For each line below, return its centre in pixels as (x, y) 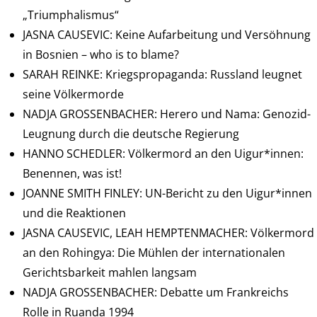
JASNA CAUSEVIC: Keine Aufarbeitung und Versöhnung (167, 35)
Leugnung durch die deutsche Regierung (131, 134)
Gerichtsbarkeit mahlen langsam (110, 273)
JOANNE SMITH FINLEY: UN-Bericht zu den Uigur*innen (167, 194)
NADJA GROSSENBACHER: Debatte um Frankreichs (156, 293)
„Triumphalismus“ (71, 15)
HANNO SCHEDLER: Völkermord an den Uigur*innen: (163, 154)
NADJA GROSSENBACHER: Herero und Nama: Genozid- (167, 114)
